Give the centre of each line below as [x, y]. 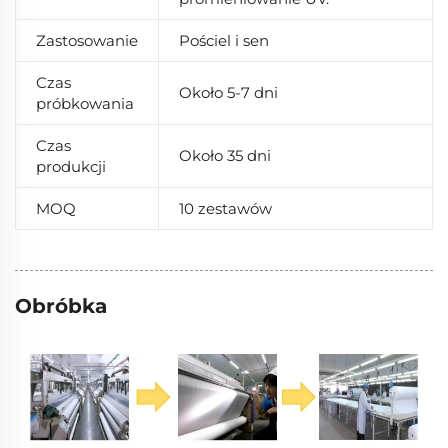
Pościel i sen [224, 40]
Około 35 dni [225, 155]
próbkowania [85, 103]
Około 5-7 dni [228, 92]
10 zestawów [225, 208]
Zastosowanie [87, 40]
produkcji [71, 166]
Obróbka [61, 305]
